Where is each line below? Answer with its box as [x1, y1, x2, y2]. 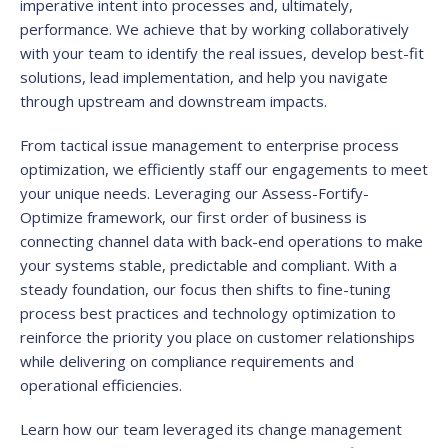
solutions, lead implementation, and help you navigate [20, 67, 388, 88]
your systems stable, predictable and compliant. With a [20, 255, 397, 276]
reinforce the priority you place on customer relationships [20, 327, 415, 348]
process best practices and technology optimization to [20, 303, 396, 324]
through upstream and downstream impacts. [20, 91, 331, 112]
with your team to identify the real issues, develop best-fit [20, 43, 424, 64]
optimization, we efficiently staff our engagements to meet [20, 159, 428, 180]
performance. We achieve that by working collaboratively [20, 19, 409, 40]
